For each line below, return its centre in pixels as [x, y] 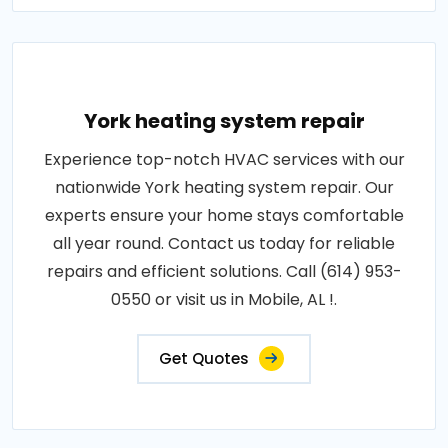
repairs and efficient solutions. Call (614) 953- [224, 271]
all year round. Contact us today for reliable [224, 243]
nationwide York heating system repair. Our [224, 187]
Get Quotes [204, 358]
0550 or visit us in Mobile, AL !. [224, 299]
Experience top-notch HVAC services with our [224, 159]
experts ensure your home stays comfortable [224, 215]
